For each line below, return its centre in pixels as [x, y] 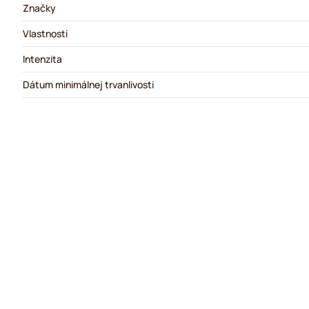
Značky [39, 8]
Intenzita [42, 59]
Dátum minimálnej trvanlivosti [88, 84]
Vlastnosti [45, 33]
